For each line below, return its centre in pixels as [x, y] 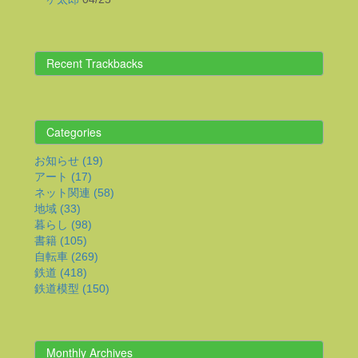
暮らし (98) [63, 225]
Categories [74, 132]
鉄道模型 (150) [72, 288]
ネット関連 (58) [74, 193]
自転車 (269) [66, 257]
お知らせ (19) [69, 161]
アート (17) [63, 177]
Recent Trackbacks [95, 63]
